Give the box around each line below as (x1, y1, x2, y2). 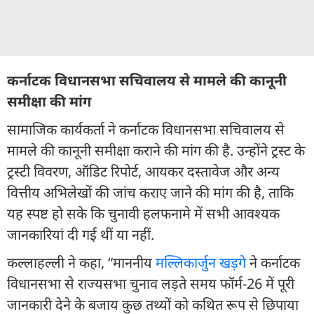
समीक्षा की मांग (7, 91, 91, 111)
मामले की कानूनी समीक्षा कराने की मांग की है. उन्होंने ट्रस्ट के (7, 140, 305, 160)
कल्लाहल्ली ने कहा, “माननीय (7, 252, 156, 272)
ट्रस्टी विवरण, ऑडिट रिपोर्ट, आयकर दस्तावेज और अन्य (7, 161, 280, 181)
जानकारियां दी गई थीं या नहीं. (7, 224, 154, 244)
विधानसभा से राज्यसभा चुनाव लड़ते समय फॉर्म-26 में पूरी (7, 273, 294, 293)
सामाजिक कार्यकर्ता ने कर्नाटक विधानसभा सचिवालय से (7, 119, 285, 139)
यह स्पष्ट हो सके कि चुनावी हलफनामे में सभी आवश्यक (7, 203, 280, 223)
